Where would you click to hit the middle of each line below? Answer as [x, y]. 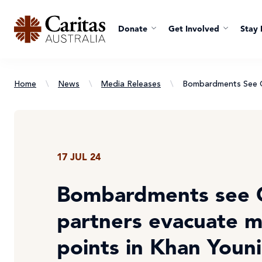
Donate [133, 29]
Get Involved [194, 29]
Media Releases [131, 84]
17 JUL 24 [79, 158]
